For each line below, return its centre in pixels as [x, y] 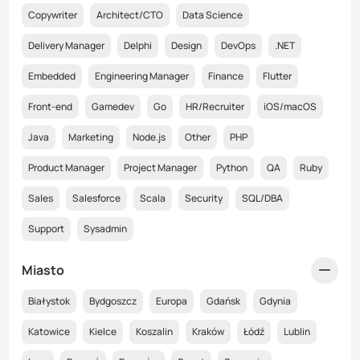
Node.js [149, 137]
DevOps [238, 45]
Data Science [213, 15]
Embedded [52, 76]
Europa [172, 301]
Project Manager [160, 168]
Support [46, 229]
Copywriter [53, 15]
